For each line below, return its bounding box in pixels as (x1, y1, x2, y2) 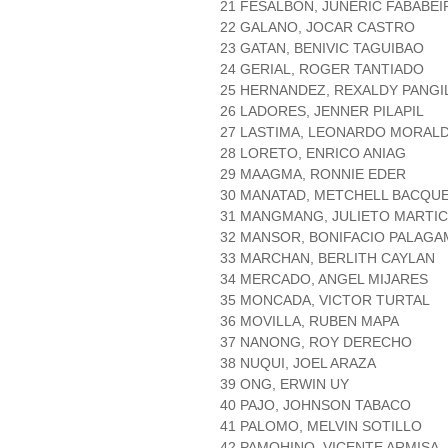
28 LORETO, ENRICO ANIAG (220, 145, 406, 162)
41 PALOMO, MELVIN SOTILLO (220, 418, 422, 435)
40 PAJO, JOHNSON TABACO (220, 397, 411, 414)
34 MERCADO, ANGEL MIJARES (220, 271, 428, 288)
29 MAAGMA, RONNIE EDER (220, 166, 406, 183)
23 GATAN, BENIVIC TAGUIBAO (220, 40, 424, 57)
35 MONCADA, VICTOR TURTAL (220, 292, 430, 309)
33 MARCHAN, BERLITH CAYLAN (220, 250, 435, 267)
